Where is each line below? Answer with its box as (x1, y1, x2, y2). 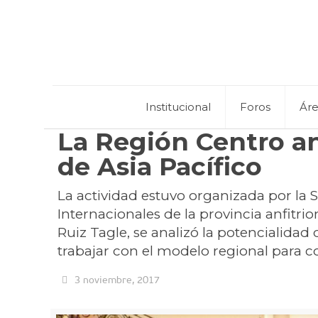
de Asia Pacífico (57, 151, 263, 182)
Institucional (146, 100, 212, 114)
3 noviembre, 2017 (74, 273, 160, 286)
